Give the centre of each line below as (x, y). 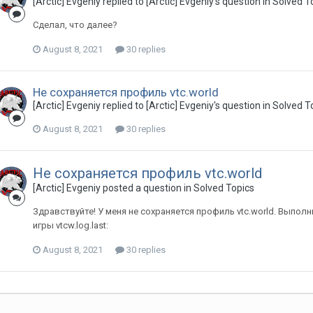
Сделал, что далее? (75, 25)
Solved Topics (224, 188)
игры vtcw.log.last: (70, 225)
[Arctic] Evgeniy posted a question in (113, 188)
